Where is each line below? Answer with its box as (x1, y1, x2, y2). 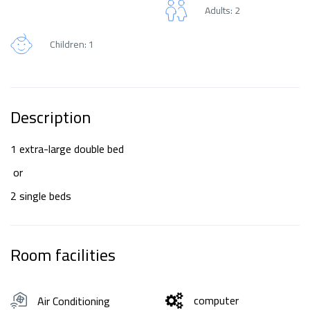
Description (10, 101, 91, 133)
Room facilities (10, 239, 116, 271)
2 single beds (10, 185, 74, 206)
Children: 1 (50, 35, 94, 53)
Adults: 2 (205, 1, 240, 20)
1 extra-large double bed (10, 138, 127, 159)
